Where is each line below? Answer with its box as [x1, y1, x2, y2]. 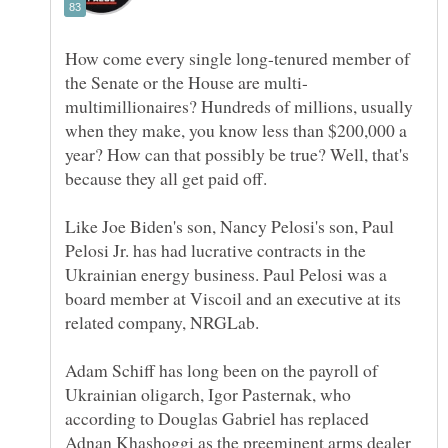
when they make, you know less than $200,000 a [65, 118, 407, 143]
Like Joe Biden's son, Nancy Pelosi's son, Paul [65, 214, 394, 239]
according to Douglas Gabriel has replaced [65, 406, 369, 431]
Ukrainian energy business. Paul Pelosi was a [65, 262, 387, 287]
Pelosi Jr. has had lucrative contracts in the [65, 238, 366, 263]
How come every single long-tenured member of [65, 46, 410, 71]
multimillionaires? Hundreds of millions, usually [65, 94, 413, 119]
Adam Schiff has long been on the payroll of [65, 358, 378, 383]
